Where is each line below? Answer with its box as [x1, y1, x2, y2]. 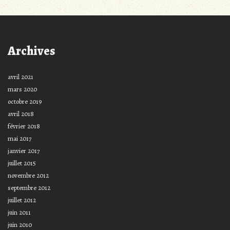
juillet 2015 [8, 158, 36, 167]
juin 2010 [8, 220, 32, 229]
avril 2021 [8, 72, 33, 81]
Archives [8, 42, 55, 59]
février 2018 [8, 121, 40, 130]
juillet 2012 [8, 195, 36, 204]
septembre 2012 [8, 183, 50, 192]
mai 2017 [8, 133, 31, 143]
